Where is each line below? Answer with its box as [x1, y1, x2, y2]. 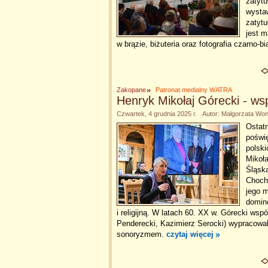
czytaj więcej [166, 230, 214, 239]
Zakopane [117, 86, 146, 93]
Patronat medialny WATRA [156, 86, 232, 93]
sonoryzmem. [117, 230, 166, 239]
